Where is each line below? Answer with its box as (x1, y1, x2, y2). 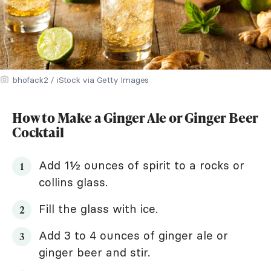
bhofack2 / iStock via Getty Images (13, 74, 149, 86)
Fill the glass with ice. (39, 201, 158, 217)
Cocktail (12, 123, 64, 142)
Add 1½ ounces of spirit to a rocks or (39, 158, 244, 173)
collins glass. (39, 175, 108, 190)
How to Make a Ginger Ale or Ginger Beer (12, 108, 259, 128)
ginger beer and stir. (39, 245, 150, 260)
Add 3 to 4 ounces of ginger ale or (39, 228, 228, 243)
